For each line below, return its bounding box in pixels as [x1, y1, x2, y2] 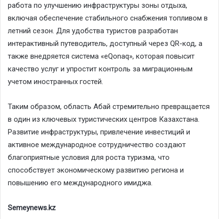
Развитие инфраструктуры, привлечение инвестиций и [8, 127, 190, 136]
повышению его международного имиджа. [8, 178, 153, 187]
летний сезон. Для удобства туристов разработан [8, 26, 178, 35]
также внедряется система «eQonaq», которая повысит [8, 51, 195, 61]
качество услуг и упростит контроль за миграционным [8, 64, 193, 73]
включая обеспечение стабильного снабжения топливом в [8, 13, 208, 22]
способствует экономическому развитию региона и [8, 165, 184, 175]
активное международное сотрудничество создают [8, 140, 186, 149]
